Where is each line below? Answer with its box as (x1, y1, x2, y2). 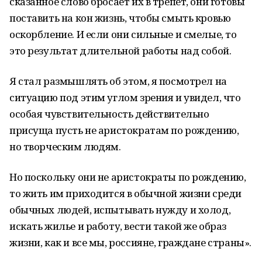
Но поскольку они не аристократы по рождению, (9, 170, 246, 184)
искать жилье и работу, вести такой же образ (9, 219, 226, 233)
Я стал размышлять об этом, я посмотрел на (9, 74, 227, 88)
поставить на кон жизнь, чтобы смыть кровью (9, 11, 231, 25)
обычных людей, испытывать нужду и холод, (9, 203, 231, 216)
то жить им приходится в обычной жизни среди (9, 187, 242, 200)
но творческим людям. (9, 140, 121, 153)
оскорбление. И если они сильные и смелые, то (9, 27, 237, 41)
